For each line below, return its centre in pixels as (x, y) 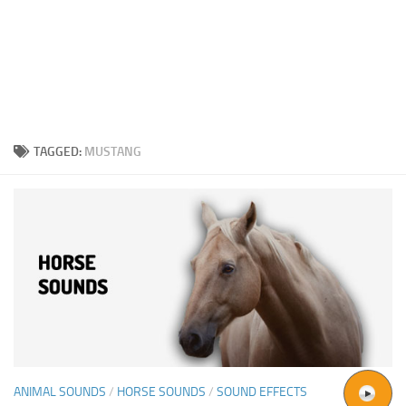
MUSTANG (113, 151)
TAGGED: (59, 151)
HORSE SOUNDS (161, 391)
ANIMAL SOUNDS (60, 391)
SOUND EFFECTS (262, 391)
